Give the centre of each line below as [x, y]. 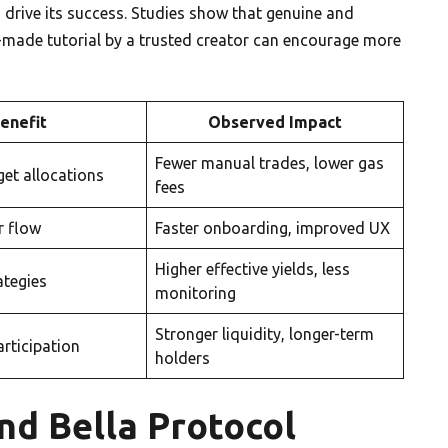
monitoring [195, 292]
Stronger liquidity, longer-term [264, 333]
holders [182, 357]
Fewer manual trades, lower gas [269, 162]
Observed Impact [275, 121]
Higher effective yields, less [252, 268]
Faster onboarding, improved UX [272, 227]
